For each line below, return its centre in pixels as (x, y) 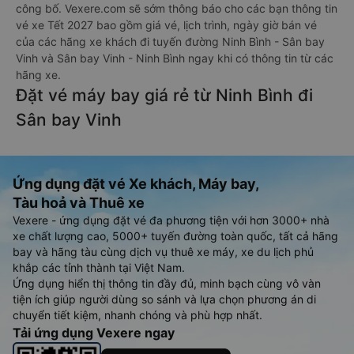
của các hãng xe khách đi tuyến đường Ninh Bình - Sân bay (170, 41)
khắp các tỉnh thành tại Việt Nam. (99, 267)
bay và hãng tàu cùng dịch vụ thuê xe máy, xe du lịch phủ (163, 251)
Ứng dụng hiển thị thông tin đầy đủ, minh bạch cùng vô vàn (167, 283)
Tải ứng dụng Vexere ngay (94, 332)
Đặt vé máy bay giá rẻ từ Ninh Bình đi (164, 95)
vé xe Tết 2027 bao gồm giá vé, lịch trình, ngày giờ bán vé (166, 24)
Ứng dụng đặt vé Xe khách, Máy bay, (136, 183)
